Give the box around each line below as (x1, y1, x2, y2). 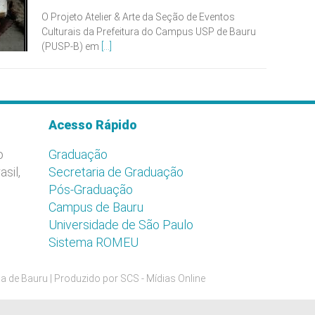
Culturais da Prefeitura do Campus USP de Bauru (41, 26, 256, 37)
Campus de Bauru (49, 200, 143, 214)
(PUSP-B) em (41, 41, 101, 52)
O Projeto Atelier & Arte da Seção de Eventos (41, 11, 235, 22)
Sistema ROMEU (49, 235, 139, 250)
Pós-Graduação (49, 182, 133, 197)
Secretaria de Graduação (49, 165, 184, 179)
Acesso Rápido (49, 117, 137, 132)
